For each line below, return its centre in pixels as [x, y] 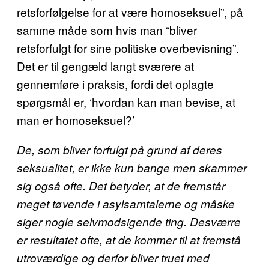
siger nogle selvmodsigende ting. [103, 222]
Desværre [215, 222]
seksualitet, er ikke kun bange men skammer [132, 168]
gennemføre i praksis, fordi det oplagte [115, 84]
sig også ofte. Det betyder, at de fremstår [121, 186]
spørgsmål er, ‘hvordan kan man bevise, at [126, 102]
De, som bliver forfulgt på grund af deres [119, 150]
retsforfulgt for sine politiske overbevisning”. [128, 48]
